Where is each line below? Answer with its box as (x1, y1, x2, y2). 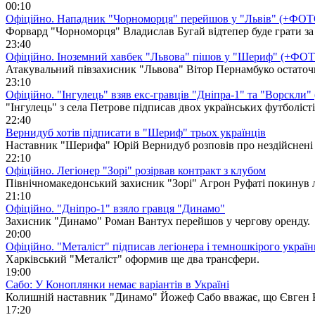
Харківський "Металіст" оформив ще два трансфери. (6, 252, 259, 265)
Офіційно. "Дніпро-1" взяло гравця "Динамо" (6, 202, 225, 214)
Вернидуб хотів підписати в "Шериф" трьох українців (6, 126, 266, 139)
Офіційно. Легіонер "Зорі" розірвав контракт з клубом (6, 164, 266, 176)
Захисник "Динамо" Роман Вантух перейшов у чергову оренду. (6, 214, 310, 227)
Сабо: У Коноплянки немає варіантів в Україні (6, 278, 229, 290)
